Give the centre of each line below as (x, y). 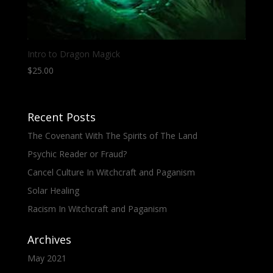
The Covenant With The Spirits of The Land (112, 135)
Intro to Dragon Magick (73, 54)
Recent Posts (61, 117)
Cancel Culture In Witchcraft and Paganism (111, 172)
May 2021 (47, 258)
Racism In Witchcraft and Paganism (97, 208)
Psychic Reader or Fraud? (77, 154)
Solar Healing (53, 190)
